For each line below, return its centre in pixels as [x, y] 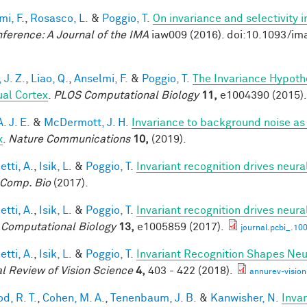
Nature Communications [69, 139]
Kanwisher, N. [245, 298]
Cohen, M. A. [74, 298]
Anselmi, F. [101, 78]
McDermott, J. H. [86, 122]
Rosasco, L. [59, 18]
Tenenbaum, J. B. [153, 298]
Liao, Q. [50, 78]
